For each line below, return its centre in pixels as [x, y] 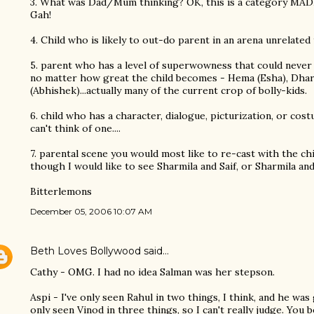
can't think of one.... [75, 128]
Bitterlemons [61, 191]
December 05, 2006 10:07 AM [91, 211]
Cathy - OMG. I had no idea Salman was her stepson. [152, 272]
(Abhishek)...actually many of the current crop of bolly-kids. [169, 90]
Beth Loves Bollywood [86, 251]
